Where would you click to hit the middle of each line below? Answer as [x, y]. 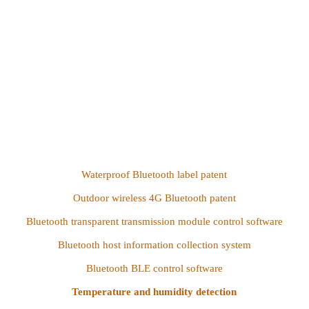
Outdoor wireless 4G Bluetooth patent [154, 198]
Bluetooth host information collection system [154, 245]
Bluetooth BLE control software [154, 269]
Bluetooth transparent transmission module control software [154, 222]
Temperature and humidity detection [154, 292]
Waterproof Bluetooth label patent [154, 175]
